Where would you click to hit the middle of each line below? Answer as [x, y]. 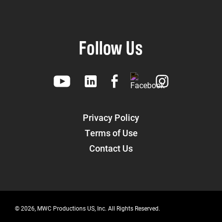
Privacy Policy [111, 118]
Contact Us [111, 148]
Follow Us [111, 47]
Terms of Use [111, 133]
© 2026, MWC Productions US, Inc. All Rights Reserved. [87, 208]
